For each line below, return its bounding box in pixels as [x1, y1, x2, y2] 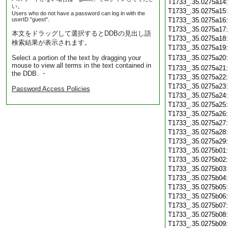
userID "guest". [12, 16, 49, 22]
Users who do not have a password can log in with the [12, 10, 145, 16]
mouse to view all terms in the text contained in [12, 62, 151, 69]
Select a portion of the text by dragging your [12, 54, 141, 62]
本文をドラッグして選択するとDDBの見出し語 [12, 30, 151, 37]
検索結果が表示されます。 [12, 39, 91, 46]
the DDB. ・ [12, 70, 47, 77]
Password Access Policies [12, 85, 90, 93]
